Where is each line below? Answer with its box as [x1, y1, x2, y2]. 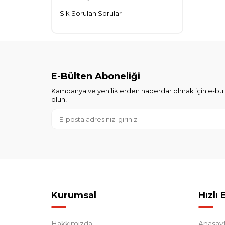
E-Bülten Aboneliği [51, 71, 140, 82]
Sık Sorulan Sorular [60, 9, 122, 18]
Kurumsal [51, 190, 96, 201]
